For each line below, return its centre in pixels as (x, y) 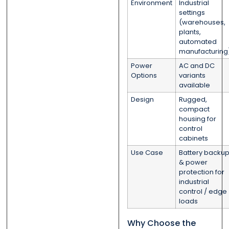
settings (192, 13)
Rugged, (193, 100)
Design (142, 100)
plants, (190, 32)
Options (144, 76)
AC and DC (197, 66)
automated (198, 42)
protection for (201, 172)
